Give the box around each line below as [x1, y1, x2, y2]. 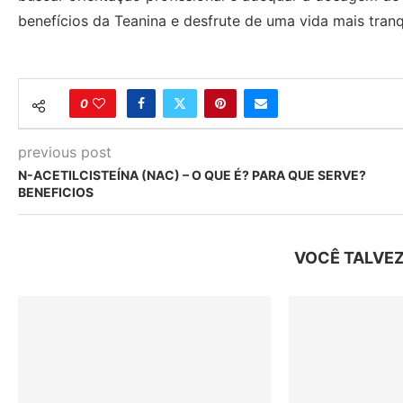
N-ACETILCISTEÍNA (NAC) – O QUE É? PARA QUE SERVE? [18, 167, 366, 183]
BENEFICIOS [18, 184, 94, 200]
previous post [18, 143, 112, 161]
